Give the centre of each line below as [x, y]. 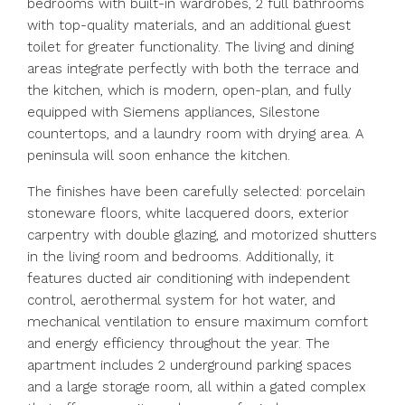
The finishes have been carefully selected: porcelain [196, 192]
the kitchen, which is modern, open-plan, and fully [189, 90]
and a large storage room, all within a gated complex [197, 387]
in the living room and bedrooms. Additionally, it [180, 257]
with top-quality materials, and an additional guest [189, 25]
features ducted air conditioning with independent [188, 278]
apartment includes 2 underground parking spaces [189, 365]
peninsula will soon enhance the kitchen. [159, 155]
